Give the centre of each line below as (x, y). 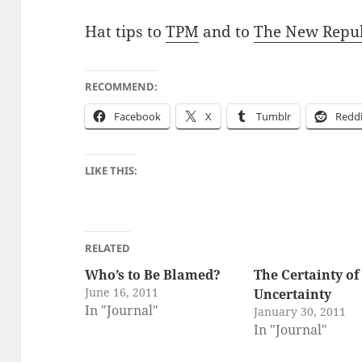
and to (227, 31)
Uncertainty (293, 294)
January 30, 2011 (300, 311)
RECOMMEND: (122, 86)
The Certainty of (307, 274)
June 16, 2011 (122, 292)
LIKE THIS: (112, 170)
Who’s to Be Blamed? (153, 274)
